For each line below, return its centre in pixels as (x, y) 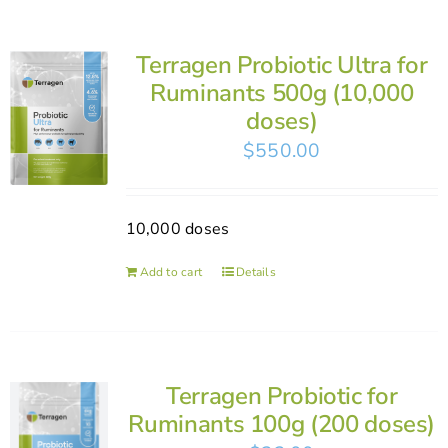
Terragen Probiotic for (282, 395)
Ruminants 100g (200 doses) (282, 423)
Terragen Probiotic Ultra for (282, 64)
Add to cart (171, 271)
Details (256, 271)
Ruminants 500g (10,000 (282, 92)
